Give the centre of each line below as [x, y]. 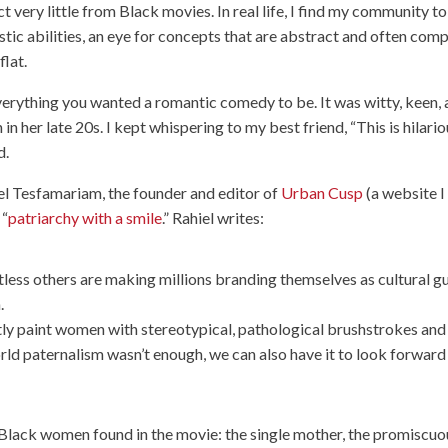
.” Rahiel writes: [213, 217]
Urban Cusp [322, 192]
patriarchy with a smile [85, 217]
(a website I [404, 192]
